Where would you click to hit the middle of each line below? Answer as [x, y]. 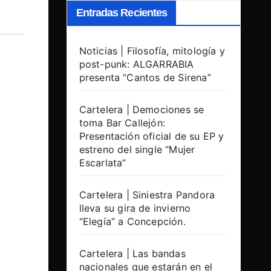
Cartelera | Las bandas [132, 254]
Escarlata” [103, 163]
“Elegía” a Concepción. [132, 222]
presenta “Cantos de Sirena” [145, 78]
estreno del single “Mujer [137, 150]
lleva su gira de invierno [135, 208]
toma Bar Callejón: [122, 123]
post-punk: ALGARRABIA [136, 64]
